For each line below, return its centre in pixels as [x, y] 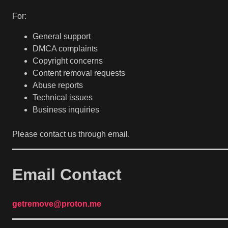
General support [62, 37]
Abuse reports [58, 85]
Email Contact [67, 175]
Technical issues [63, 98]
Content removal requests [79, 73]
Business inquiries [66, 110]
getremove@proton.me [57, 204]
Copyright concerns [68, 61]
